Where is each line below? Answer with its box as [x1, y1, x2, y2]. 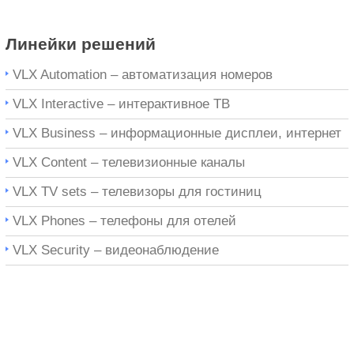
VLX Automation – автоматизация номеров [13, 67, 273, 82]
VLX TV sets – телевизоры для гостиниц [13, 184, 262, 199]
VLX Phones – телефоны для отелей [13, 213, 236, 228]
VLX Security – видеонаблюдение [13, 243, 219, 258]
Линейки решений [6, 35, 156, 53]
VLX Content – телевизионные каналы [13, 155, 245, 170]
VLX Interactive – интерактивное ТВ [13, 96, 230, 111]
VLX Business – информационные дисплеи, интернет [13, 126, 341, 141]
